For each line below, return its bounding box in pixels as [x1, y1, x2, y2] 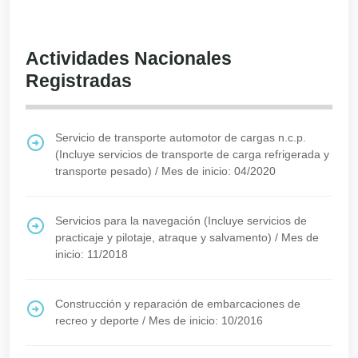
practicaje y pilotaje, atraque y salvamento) [55, 231, 272, 244]
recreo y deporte [55, 314, 139, 327]
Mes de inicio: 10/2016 [149, 314, 263, 327]
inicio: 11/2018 [55, 248, 128, 261]
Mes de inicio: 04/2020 [161, 165, 276, 177]
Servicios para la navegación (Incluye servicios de [55, 214, 307, 227]
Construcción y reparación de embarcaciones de [55, 297, 300, 310]
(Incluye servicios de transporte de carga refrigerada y [55, 148, 329, 161]
